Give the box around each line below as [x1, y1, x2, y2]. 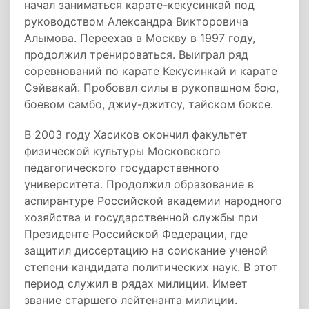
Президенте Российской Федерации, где [24, 227, 248, 241]
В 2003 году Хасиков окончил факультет [24, 128, 248, 141]
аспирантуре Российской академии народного [24, 194, 282, 208]
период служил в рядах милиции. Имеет [24, 277, 248, 290]
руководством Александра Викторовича [24, 14, 248, 28]
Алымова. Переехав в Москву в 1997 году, [24, 31, 255, 45]
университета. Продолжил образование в [24, 177, 254, 191]
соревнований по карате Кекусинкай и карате [24, 64, 277, 78]
